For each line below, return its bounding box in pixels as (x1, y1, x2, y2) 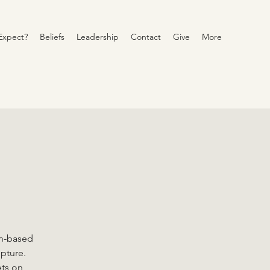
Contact (131, 31, 161, 42)
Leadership (77, 31, 119, 42)
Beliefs (40, 31, 64, 42)
